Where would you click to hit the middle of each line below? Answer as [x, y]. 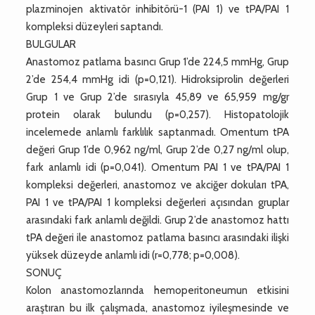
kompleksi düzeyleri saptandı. [95, 26]
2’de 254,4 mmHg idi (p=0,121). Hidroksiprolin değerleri [157, 79]
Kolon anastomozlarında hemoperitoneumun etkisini [157, 290]
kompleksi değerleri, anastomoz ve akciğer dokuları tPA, [157, 185]
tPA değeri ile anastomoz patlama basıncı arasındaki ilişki [157, 237]
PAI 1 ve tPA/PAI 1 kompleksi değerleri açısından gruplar [157, 202]
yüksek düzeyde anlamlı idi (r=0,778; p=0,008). [133, 255]
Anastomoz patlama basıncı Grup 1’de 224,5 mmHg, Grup [157, 62]
